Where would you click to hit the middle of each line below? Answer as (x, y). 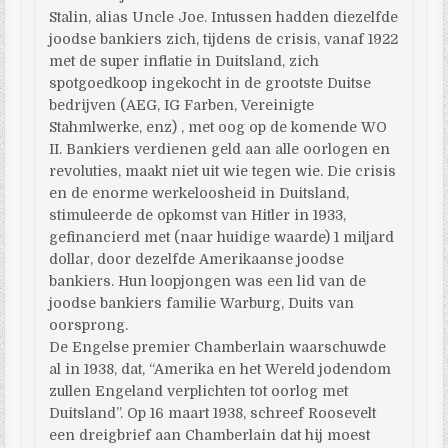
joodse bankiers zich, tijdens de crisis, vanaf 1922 (224, 38)
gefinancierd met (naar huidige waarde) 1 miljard (222, 236)
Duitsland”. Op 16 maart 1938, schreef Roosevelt (213, 412)
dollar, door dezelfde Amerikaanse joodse (197, 258)
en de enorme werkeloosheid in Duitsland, (199, 192)
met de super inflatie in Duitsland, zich (184, 60)
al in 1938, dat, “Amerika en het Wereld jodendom (220, 368)
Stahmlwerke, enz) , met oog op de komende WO (218, 126)
